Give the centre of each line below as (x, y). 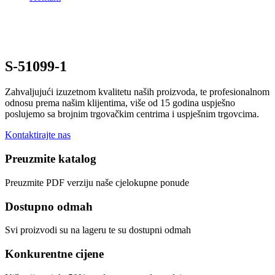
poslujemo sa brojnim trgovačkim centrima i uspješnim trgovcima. (132, 114)
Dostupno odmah (49, 206)
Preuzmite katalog (51, 159)
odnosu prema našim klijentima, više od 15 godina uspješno (120, 103)
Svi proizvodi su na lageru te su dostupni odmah (98, 230)
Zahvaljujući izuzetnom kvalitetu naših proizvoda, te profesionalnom (137, 92)
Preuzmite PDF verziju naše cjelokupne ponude (97, 182)
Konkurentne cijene (54, 254)
